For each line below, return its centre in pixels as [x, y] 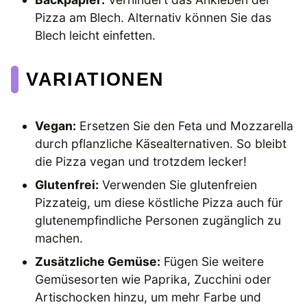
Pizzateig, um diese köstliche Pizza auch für [159, 202]
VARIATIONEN [95, 79]
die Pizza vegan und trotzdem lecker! [141, 161]
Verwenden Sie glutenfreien [178, 184]
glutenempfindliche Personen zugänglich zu [158, 220]
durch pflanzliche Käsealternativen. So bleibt [161, 143]
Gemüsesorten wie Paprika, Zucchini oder [153, 279]
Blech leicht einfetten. [96, 35]
